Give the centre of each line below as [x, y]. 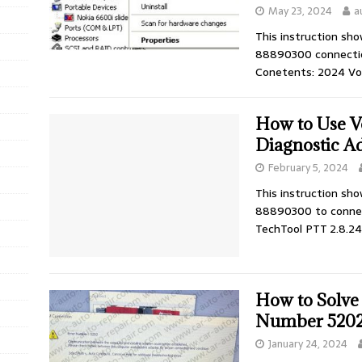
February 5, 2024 [308, 168]
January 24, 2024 [307, 343]
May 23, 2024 [300, 11]
